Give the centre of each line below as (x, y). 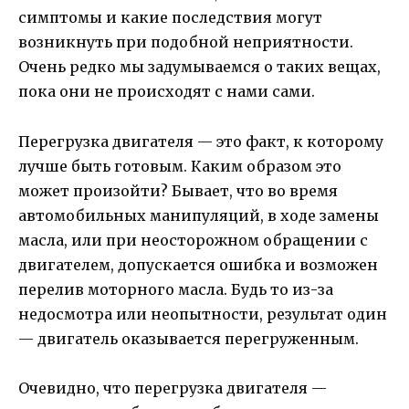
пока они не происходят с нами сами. (167, 92)
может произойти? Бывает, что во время (178, 190)
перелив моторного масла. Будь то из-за (176, 289)
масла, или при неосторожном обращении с (193, 240)
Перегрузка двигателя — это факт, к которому (201, 141)
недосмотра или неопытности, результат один (203, 314)
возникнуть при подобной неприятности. (186, 42)
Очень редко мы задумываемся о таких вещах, (199, 67)
